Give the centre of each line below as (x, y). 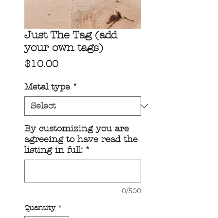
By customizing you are (77, 129)
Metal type (47, 87)
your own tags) (64, 48)
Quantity (40, 208)
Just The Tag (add (71, 35)
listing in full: (54, 150)
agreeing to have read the (81, 140)
